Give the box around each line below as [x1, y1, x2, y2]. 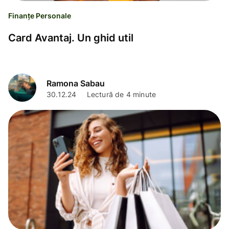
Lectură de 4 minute [86, 89, 156, 99]
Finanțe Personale [8, 11, 71, 20]
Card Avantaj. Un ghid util [8, 32, 133, 44]
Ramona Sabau [47, 78, 105, 88]
